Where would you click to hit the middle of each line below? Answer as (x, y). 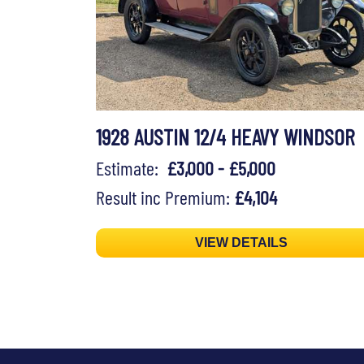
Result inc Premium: (165, 197)
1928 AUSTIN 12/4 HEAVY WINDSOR (225, 137)
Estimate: (131, 168)
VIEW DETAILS (242, 243)
